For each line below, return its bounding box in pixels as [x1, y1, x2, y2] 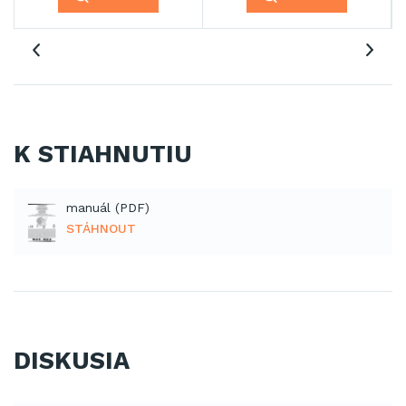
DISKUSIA [14, 345, 130, 375]
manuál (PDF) [66, 200, 150, 216]
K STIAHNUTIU [14, 140, 192, 169]
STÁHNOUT [66, 221, 136, 237]
